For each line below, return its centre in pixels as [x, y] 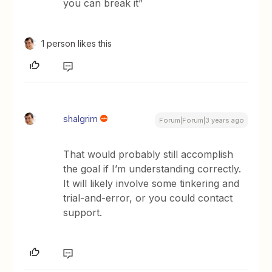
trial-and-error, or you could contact [148, 198]
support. [83, 212]
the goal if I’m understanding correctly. [152, 168]
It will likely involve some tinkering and [151, 183]
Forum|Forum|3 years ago [201, 120]
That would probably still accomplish [148, 154]
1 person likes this [77, 43]
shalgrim [81, 118]
